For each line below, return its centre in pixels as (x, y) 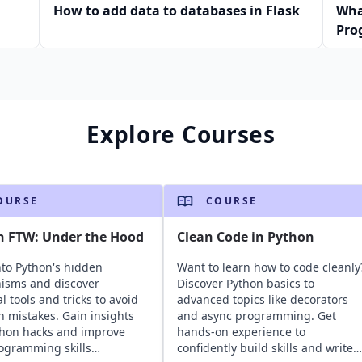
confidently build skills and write (265, 347)
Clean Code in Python (245, 236)
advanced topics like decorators (262, 299)
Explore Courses (181, 134)
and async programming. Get (256, 315)
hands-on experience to (241, 331)
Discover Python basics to (245, 283)
